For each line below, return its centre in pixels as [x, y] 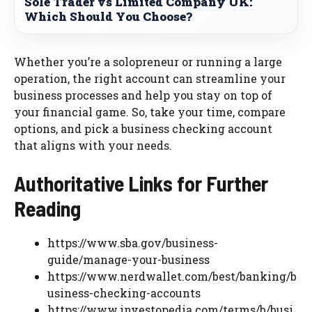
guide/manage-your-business [128, 259]
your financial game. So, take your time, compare [150, 111]
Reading [47, 208]
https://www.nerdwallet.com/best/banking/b [172, 276]
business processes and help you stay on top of [143, 95]
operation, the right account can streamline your [150, 78]
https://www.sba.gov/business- [133, 242]
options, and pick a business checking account [143, 128]
